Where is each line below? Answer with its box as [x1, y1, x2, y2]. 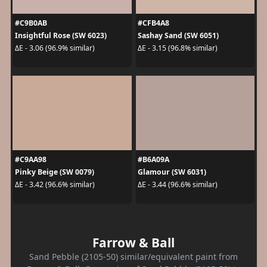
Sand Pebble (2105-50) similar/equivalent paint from [29, 250, 238, 262]
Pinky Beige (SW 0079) [14, 166, 94, 177]
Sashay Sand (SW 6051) [138, 30, 219, 41]
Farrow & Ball [92, 234, 175, 251]
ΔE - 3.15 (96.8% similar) [138, 43, 218, 54]
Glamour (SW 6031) [138, 166, 206, 177]
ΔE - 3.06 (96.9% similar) [14, 43, 95, 54]
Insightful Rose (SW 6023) [14, 30, 107, 41]
